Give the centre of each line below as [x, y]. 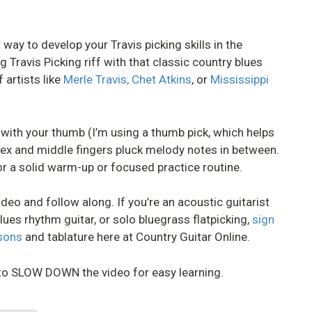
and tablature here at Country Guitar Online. [136, 237]
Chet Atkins [162, 79]
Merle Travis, [97, 79]
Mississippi [240, 79]
